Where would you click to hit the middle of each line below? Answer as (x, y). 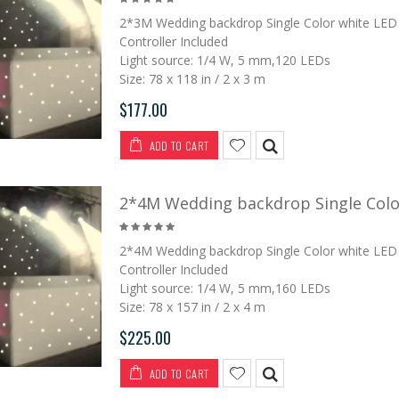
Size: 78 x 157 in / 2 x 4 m (192, 306)
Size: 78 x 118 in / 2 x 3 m (192, 78)
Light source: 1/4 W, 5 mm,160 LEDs (224, 288)
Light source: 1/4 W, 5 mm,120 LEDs (224, 60)
